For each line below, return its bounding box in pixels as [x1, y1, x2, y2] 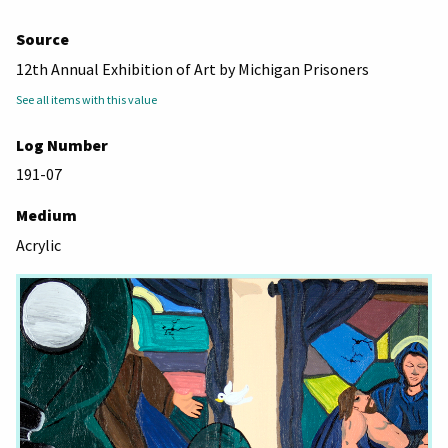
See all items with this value [16, 91, 157, 107]
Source [16, 28, 69, 49]
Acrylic [16, 235, 61, 256]
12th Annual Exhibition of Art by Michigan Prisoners [16, 58, 369, 79]
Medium [16, 205, 77, 226]
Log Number [16, 134, 108, 155]
